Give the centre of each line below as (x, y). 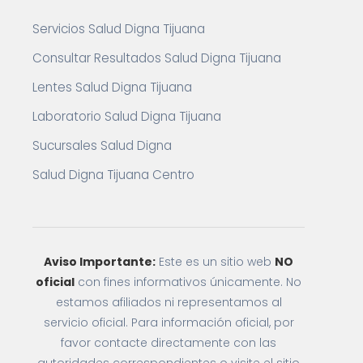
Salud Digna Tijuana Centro (113, 175)
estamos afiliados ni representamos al (169, 302)
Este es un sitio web (215, 262)
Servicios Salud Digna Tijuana (119, 29)
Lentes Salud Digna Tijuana (112, 87)
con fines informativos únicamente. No (188, 282)
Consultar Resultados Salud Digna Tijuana (157, 58)
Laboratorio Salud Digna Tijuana (127, 116)
